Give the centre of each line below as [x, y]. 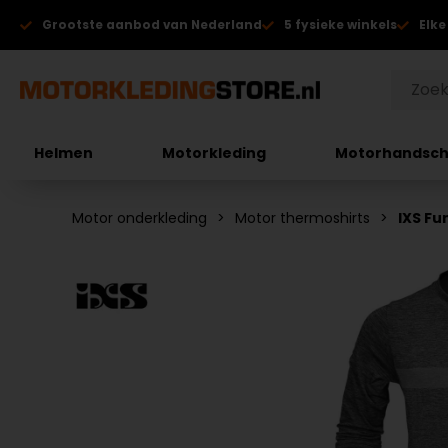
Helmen [64, 152]
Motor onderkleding [139, 218]
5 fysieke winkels [340, 24]
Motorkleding [214, 152]
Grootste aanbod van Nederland [152, 24]
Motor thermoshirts [302, 218]
